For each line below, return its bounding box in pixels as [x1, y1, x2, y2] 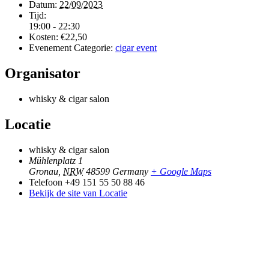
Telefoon [29, 177, 62, 187]
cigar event [115, 43, 157, 53]
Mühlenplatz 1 [29, 155, 83, 166]
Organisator [5, 65, 80, 82]
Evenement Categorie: [29, 43, 113, 53]
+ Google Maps [151, 166, 211, 177]
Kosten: [29, 32, 58, 43]
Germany [112, 166, 148, 177]
